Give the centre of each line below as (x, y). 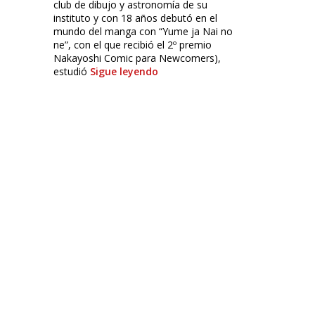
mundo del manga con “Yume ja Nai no (143, 31)
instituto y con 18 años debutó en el (135, 18)
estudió (71, 71)
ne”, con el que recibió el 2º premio (132, 44)
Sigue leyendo (124, 71)
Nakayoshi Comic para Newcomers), (137, 58)
